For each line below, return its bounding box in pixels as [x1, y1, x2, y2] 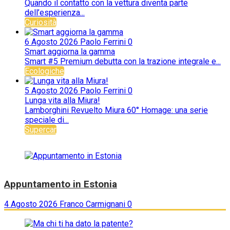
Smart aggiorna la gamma [25, 47, 115, 56]
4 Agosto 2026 [4, 199, 60, 209]
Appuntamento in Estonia [4, 178, 117, 190]
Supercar [25, 125, 56, 135]
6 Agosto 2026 [25, 37, 80, 47]
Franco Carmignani [60, 199, 127, 209]
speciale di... [25, 115, 69, 125]
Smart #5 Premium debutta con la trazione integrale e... [25, 56, 221, 66]
